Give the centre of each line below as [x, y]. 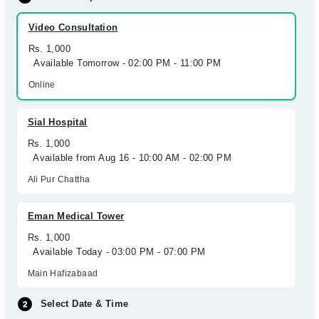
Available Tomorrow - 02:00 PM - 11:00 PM [125, 63]
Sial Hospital [57, 122]
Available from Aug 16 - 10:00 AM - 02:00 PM [130, 158]
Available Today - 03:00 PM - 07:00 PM [116, 252]
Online [42, 85]
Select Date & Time [84, 304]
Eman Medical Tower [76, 216]
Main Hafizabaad [63, 273]
